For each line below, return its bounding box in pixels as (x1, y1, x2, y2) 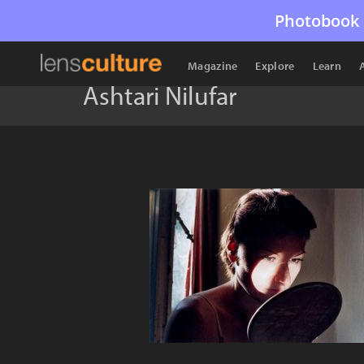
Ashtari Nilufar (83, 79, 236, 111)
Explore (255, 58, 295, 73)
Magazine (188, 58, 238, 73)
